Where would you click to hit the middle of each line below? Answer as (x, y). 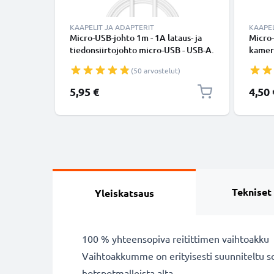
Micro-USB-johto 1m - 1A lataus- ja (136, 38)
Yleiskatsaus (124, 193)
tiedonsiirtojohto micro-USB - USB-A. (142, 50)
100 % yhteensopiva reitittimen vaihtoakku (176, 239)
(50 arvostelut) (156, 70)
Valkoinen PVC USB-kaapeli (124, 62)
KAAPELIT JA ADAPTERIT (112, 27)
